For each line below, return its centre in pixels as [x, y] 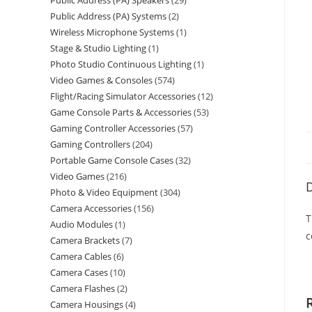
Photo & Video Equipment [104, 192]
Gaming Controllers [90, 144]
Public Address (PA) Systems [108, 16]
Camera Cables [81, 256]
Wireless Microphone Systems [112, 32]
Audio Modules [81, 224]
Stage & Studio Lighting [98, 48]
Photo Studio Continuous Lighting [121, 64]
